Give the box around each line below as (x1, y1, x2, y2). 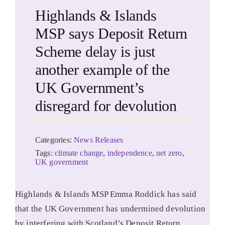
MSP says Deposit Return (35, 25, 188, 42)
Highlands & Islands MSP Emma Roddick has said (15, 189, 197, 199)
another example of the (35, 61, 170, 78)
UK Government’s (35, 79, 144, 96)
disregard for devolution (35, 97, 177, 115)
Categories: (35, 136, 74, 145)
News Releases (74, 136, 124, 145)
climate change (55, 149, 103, 158)
